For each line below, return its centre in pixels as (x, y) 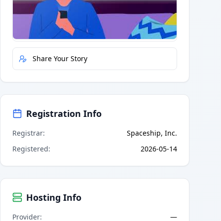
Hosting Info (54, 197)
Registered (30, 148)
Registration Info (64, 113)
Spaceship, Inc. (152, 133)
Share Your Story (60, 58)
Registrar (28, 133)
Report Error (53, 30)
